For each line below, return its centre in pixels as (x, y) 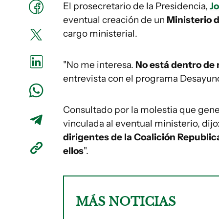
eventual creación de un (115, 20)
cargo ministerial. (100, 33)
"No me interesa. (99, 65)
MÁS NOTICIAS (126, 202)
